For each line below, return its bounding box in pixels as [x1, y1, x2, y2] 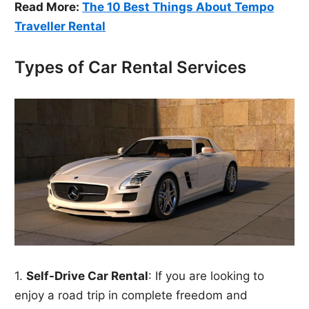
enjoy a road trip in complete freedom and [14, 288, 248, 303]
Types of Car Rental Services [14, 57, 247, 78]
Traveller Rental [14, 19, 106, 34]
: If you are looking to [148, 269, 265, 283]
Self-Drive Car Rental [26, 269, 149, 283]
